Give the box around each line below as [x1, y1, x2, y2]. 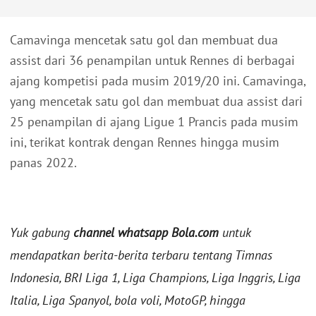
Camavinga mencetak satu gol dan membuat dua [10, 32, 278, 49]
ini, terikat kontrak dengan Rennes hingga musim [10, 134, 279, 151]
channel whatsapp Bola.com [73, 224, 219, 241]
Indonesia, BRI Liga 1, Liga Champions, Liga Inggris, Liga [10, 269, 300, 286]
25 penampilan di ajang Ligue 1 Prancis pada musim [10, 114, 298, 130]
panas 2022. [10, 154, 77, 171]
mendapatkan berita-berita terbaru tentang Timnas [10, 247, 272, 264]
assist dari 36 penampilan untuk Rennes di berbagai [10, 52, 295, 69]
